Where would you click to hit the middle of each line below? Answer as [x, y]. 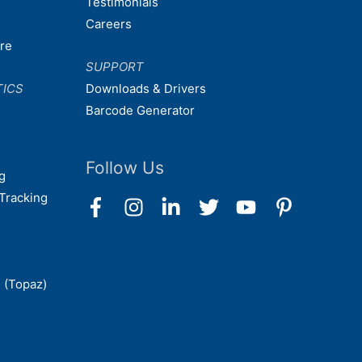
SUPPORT [115, 67]
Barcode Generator [140, 111]
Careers [109, 23]
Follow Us [125, 168]
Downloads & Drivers [146, 89]
